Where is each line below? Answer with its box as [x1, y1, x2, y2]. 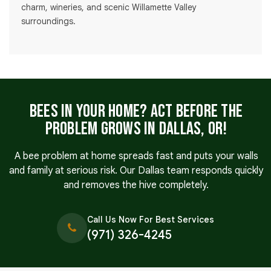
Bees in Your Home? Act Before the [29, 100, 243, 123]
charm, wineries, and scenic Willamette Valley [21, 2, 197, 13]
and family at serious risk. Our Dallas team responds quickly [9, 165, 263, 177]
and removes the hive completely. [64, 179, 209, 192]
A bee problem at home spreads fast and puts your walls [14, 150, 258, 163]
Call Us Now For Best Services [87, 214, 214, 226]
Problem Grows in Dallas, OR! [45, 118, 227, 140]
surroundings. [21, 16, 76, 27]
